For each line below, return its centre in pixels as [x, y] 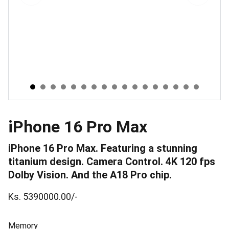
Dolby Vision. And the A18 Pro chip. [90, 175]
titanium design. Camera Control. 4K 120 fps [112, 162]
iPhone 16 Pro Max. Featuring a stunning [103, 148]
